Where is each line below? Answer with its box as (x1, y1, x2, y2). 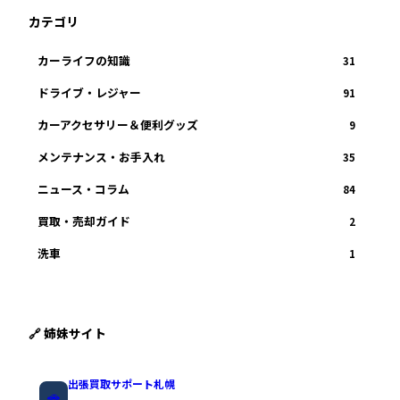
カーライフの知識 (37, 52, 130, 70)
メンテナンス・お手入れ (37, 148, 165, 166)
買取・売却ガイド (37, 212, 130, 230)
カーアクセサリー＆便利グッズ (37, 116, 198, 134)
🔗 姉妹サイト (29, 324, 106, 343)
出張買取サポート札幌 (68, 376, 175, 392)
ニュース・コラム (37, 180, 129, 198)
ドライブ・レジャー (37, 84, 141, 102)
